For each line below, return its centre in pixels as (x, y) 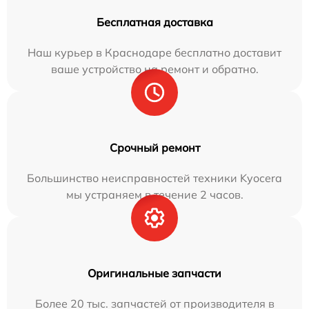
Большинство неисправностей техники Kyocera (154, 178)
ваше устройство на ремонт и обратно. (154, 69)
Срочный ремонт (154, 148)
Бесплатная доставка (154, 22)
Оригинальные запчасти (154, 273)
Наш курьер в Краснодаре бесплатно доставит (154, 52)
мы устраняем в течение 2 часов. (154, 195)
